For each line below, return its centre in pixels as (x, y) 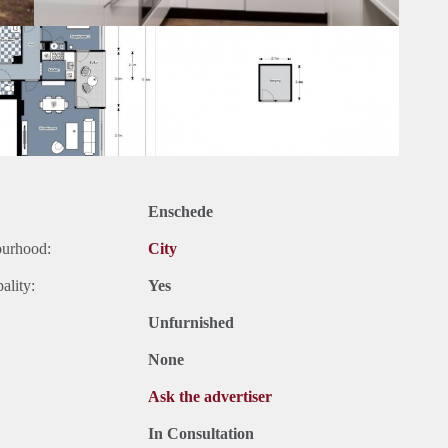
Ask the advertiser (210, 397)
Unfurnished (191, 323)
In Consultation (201, 434)
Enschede (180, 212)
